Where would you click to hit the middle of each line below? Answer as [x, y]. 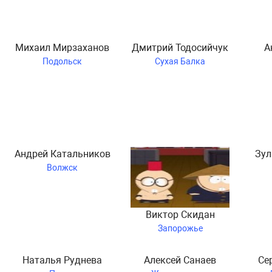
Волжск [63, 167]
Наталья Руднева [63, 260]
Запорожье [180, 228]
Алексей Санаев [180, 260]
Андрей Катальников [62, 154]
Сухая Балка [180, 61]
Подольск [63, 61]
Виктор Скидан [180, 214]
